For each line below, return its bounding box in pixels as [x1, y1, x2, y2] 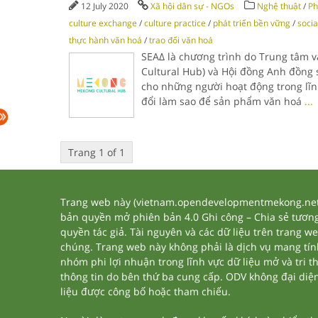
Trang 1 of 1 [67, 146, 125, 159]
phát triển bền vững [212, 17, 290, 29]
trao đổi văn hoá [148, 34, 213, 46]
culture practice [143, 17, 206, 29]
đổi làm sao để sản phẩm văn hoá [141, 94, 305, 108]
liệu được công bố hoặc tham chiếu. [60, 285, 231, 298]
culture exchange [68, 17, 137, 29]
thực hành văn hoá [68, 34, 142, 46]
